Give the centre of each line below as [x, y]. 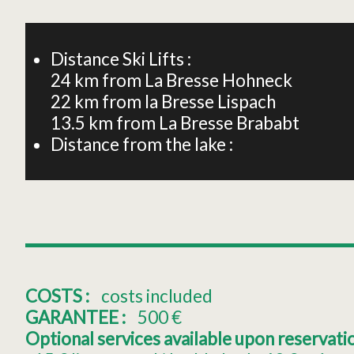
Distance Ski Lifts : [121, 58]
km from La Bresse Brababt [194, 122]
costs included [157, 296]
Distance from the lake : [142, 144]
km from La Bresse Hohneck [183, 80]
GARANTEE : [77, 317]
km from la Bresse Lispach [175, 101]
